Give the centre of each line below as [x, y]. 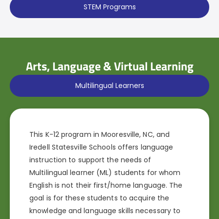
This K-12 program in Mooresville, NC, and [100, 135]
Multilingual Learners [109, 86]
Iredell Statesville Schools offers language [101, 147]
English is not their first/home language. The [106, 186]
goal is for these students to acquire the [99, 198]
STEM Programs [109, 7]
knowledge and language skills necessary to [105, 211]
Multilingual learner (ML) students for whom [105, 173]
